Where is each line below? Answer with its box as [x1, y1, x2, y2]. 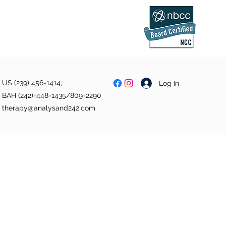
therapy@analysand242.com [2, 104, 95, 112]
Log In [159, 79, 180, 87]
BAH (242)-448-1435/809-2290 [2, 91, 103, 99]
